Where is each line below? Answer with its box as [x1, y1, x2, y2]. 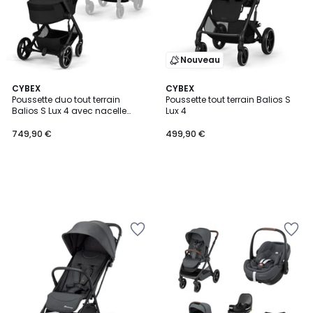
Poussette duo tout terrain [12, 94, 120, 105]
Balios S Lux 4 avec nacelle [12, 105, 126, 117]
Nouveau [180, 54, 220, 66]
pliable [12, 116, 41, 128]
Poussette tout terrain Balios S [166, 94, 291, 105]
